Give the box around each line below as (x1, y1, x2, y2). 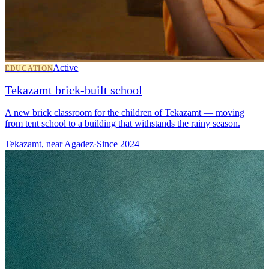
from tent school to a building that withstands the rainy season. (5, 118, 240, 128)
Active (53, 62, 79, 73)
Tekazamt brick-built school (5, 83, 142, 97)
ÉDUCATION (5, 64, 53, 73)
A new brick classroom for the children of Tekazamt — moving (5, 107, 244, 118)
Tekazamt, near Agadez (5, 138, 94, 149)
